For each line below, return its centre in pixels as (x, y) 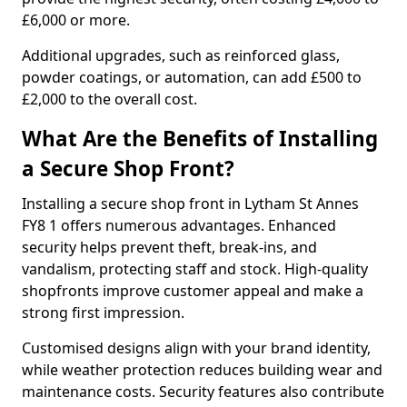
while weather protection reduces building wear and (202, 370)
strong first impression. (103, 313)
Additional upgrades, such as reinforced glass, (181, 55)
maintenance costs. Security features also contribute (203, 392)
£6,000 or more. (76, 20)
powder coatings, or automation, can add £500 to (192, 77)
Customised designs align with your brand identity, (196, 348)
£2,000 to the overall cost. (109, 99)
